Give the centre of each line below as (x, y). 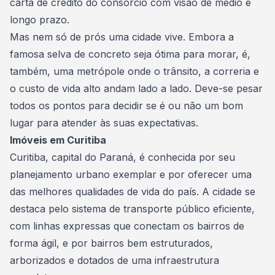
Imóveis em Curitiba (58, 140)
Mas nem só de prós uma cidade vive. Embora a (122, 37)
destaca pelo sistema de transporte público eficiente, (132, 209)
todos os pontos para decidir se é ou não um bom (126, 106)
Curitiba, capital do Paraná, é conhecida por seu (122, 157)
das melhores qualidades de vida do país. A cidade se (133, 192)
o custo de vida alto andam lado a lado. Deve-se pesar (136, 88)
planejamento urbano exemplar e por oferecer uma (131, 174)
